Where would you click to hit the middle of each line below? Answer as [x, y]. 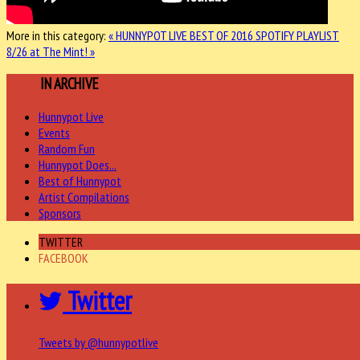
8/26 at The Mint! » [51, 51]
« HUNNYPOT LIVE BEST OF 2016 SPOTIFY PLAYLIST [224, 35]
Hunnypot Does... [78, 165]
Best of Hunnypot [80, 181]
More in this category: [56, 35]
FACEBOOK [63, 258]
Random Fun [67, 149]
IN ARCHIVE [70, 84]
